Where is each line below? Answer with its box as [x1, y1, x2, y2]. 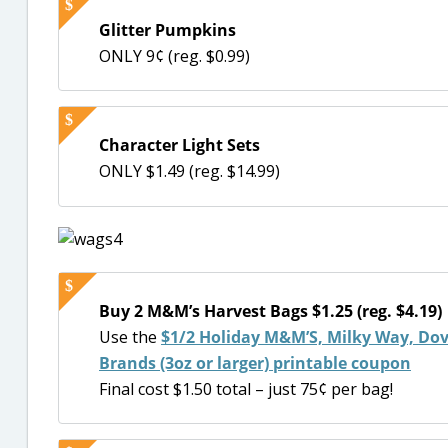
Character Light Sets [99, 134, 260, 157]
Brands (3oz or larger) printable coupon [99, 351, 411, 374]
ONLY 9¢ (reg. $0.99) [99, 44, 250, 67]
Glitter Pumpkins [99, 18, 236, 41]
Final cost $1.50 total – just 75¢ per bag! [99, 377, 393, 400]
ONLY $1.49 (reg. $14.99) [99, 160, 280, 183]
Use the [99, 325, 161, 348]
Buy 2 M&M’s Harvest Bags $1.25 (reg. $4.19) [99, 299, 442, 322]
